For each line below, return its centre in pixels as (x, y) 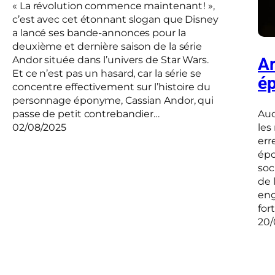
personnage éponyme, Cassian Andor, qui (113, 101)
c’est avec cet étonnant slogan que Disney (115, 20)
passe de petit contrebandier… (86, 114)
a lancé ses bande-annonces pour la (99, 33)
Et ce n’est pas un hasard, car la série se (107, 74)
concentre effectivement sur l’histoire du (111, 87)
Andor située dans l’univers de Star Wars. (110, 60)
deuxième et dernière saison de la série (107, 47)
